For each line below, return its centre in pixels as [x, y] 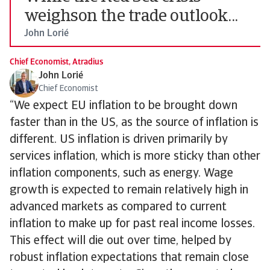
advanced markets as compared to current [118, 207]
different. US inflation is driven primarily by [119, 140]
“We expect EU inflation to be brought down [124, 106]
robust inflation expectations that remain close [129, 258]
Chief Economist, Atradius [56, 62]
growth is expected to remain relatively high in [129, 190]
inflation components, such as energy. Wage [121, 174]
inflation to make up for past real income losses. [132, 224]
